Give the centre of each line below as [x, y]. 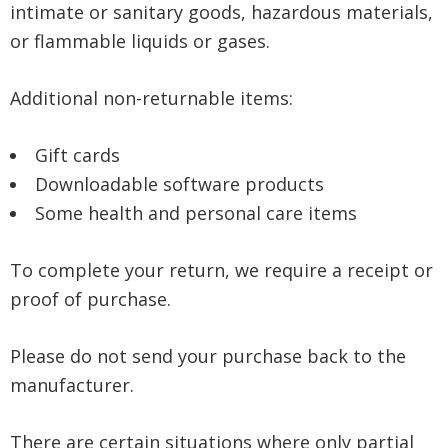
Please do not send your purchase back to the [208, 356]
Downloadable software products [179, 184]
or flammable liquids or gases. [140, 41]
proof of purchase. [90, 299]
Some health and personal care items [196, 213]
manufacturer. [72, 385]
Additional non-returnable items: [151, 98]
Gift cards [77, 155]
